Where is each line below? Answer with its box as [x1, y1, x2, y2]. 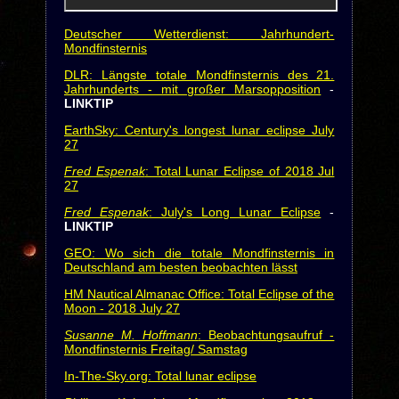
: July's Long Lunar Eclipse [149, 205, 322, 219]
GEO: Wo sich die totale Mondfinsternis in [63, 246, 335, 260]
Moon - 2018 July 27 [63, 301, 180, 315]
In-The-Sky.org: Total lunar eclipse [63, 369, 256, 383]
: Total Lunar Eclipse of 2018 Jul [144, 164, 335, 178]
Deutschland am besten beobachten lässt [63, 260, 297, 274]
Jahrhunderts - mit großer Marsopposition [63, 82, 322, 96]
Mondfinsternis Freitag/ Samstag [63, 342, 248, 356]
